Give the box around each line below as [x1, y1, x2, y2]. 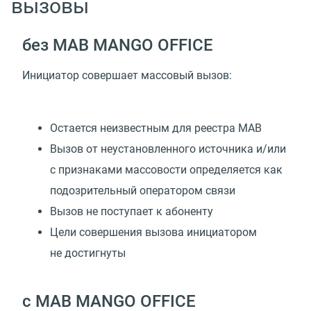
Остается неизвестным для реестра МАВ [50, 121, 262, 135]
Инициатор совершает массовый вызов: [22, 69, 232, 83]
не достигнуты [50, 246, 126, 260]
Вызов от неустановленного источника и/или [50, 142, 286, 156]
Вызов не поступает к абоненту [50, 205, 213, 219]
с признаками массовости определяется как [50, 163, 283, 177]
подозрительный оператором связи [50, 184, 235, 198]
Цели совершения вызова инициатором [50, 226, 257, 239]
